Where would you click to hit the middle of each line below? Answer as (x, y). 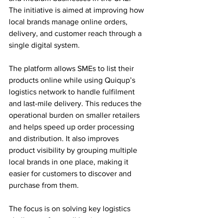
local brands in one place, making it (70, 162)
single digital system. (44, 45)
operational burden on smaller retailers (75, 115)
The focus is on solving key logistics (71, 208)
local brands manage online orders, (69, 21)
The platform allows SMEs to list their (72, 68)
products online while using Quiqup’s (73, 80)
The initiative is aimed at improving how (77, 10)
